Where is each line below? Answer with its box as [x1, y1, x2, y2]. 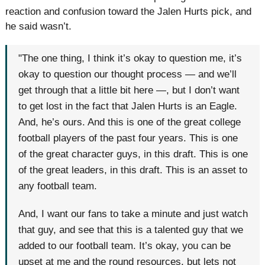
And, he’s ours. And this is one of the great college [18, 117, 241, 128]
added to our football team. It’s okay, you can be [18, 240, 231, 251]
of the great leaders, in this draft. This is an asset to [18, 164, 248, 176]
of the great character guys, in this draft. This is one [18, 148, 248, 160]
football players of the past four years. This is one [18, 132, 238, 144]
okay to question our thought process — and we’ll [18, 69, 237, 80]
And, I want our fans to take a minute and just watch [18, 208, 248, 219]
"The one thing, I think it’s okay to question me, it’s [18, 53, 243, 64]
